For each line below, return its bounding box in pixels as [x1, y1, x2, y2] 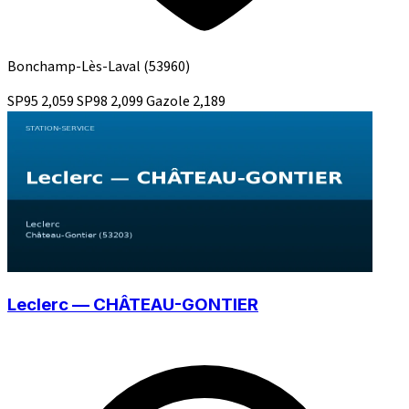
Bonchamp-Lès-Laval [7, 56, 143, 77]
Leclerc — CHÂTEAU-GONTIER [7, 294, 258, 316]
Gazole [146, 90, 193, 111]
